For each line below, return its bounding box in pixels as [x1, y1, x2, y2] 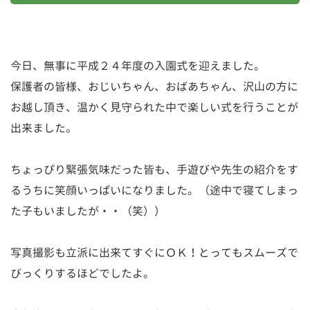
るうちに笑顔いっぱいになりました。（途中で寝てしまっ [10, 183, 298, 199]
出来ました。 [10, 120, 77, 136]
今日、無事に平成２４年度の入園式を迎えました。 [10, 58, 265, 74]
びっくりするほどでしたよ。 [10, 266, 154, 282]
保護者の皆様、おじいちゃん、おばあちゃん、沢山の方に [10, 79, 298, 95]
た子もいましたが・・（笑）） [10, 203, 165, 219]
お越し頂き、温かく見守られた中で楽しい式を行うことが [10, 100, 298, 116]
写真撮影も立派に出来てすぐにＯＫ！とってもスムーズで [10, 245, 298, 261]
